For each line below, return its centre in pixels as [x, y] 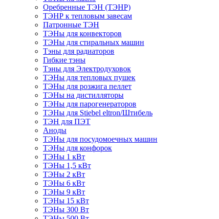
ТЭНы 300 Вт [66, 210]
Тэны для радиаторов [79, 51]
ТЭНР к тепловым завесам [88, 16]
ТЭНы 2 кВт [64, 175]
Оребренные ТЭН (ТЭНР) [87, 7]
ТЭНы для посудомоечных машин [100, 139]
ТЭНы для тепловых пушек [89, 78]
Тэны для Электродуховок [87, 69]
